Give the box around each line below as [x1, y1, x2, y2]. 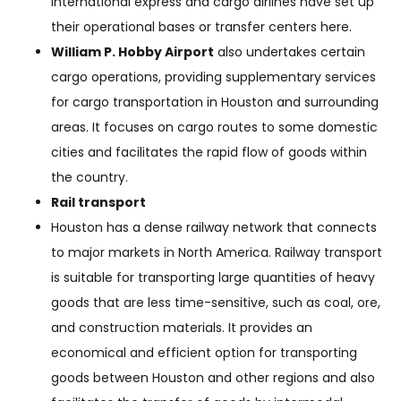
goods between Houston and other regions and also [51, 369, 375, 387]
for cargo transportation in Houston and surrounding [51, 93, 379, 111]
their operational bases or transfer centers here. [51, 18, 352, 36]
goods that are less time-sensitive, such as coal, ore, [51, 294, 380, 311]
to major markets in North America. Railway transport [51, 243, 382, 261]
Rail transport [51, 193, 146, 211]
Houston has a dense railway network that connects [51, 218, 377, 236]
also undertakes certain [214, 43, 365, 61]
